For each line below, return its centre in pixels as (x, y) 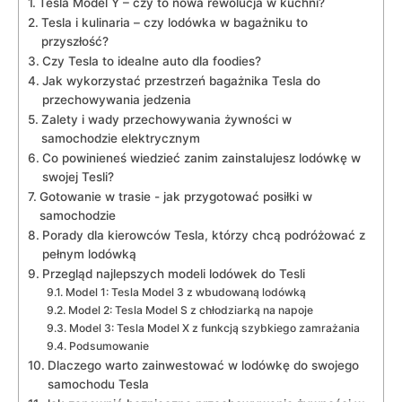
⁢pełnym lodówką (89, 253)
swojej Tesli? (78, 176)
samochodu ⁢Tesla (98, 384)
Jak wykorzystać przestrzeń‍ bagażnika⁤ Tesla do (181, 80)
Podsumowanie (109, 345)
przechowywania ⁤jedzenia (116, 99)
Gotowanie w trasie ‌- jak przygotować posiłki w (175, 196)
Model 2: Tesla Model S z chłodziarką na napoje (190, 310)
